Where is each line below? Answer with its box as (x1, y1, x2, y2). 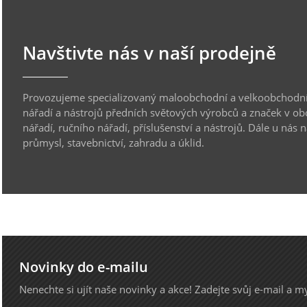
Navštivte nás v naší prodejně (23, 40, 277, 66)
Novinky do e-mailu (19, 258, 149, 277)
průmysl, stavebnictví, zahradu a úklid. (23, 135, 205, 149)
